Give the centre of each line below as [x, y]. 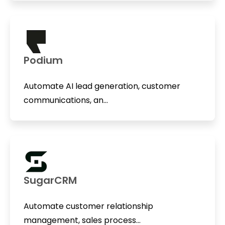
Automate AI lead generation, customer [102, 86]
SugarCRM [50, 181]
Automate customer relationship [88, 206]
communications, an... [66, 100]
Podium [43, 60]
